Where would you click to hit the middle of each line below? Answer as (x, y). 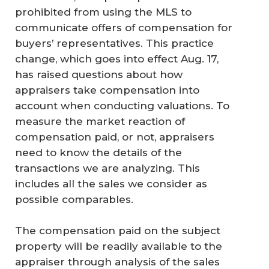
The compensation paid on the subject (118, 230)
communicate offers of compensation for (124, 28)
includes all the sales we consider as (111, 184)
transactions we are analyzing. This (107, 168)
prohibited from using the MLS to (103, 12)
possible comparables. (74, 200)
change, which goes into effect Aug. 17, (117, 59)
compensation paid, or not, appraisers (115, 137)
